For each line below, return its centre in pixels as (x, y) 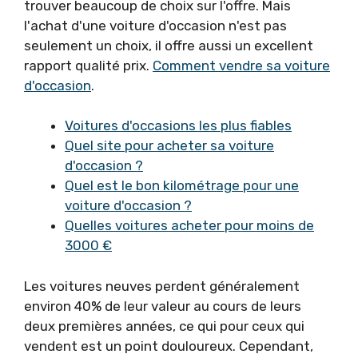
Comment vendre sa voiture (241, 65)
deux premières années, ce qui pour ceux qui (164, 326)
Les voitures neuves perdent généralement (162, 286)
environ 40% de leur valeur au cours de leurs (163, 306)
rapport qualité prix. (88, 65)
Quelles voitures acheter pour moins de (189, 226)
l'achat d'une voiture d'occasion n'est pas (155, 25)
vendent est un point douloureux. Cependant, (169, 346)
